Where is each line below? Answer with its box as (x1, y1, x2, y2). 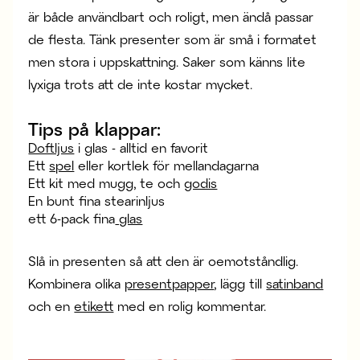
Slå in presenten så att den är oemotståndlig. (28, 252, 299, 268)
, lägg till (214, 275, 267, 291)
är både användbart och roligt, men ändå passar (28, 8, 314, 24)
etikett (74, 297, 114, 313)
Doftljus (28, 139, 75, 155)
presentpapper (125, 275, 215, 291)
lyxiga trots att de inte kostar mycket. (28, 76, 253, 92)
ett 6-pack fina (28, 210, 116, 226)
